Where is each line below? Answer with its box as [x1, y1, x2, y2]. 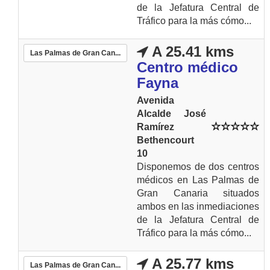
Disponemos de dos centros [137, 162, 259, 172]
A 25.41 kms [148, 43, 234, 60]
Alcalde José [137, 108, 206, 119]
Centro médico [137, 59, 238, 75]
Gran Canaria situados [137, 188, 259, 198]
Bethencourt [137, 135, 194, 145]
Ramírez [137, 122, 174, 132]
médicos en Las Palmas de [137, 175, 259, 185]
